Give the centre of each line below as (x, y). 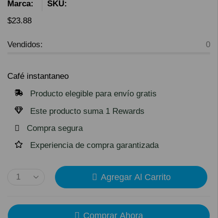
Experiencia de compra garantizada (94, 145)
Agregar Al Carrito (136, 177)
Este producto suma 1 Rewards (87, 111)
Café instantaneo (38, 76)
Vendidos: (25, 45)
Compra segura (55, 128)
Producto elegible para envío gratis (93, 94)
